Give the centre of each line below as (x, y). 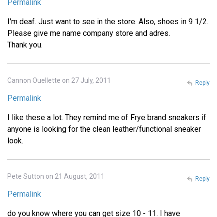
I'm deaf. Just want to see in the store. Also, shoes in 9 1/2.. (108, 22)
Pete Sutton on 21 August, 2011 (56, 177)
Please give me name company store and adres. (89, 33)
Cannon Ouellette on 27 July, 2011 (59, 81)
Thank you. (25, 45)
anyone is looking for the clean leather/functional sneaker (104, 129)
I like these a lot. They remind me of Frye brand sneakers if (107, 118)
